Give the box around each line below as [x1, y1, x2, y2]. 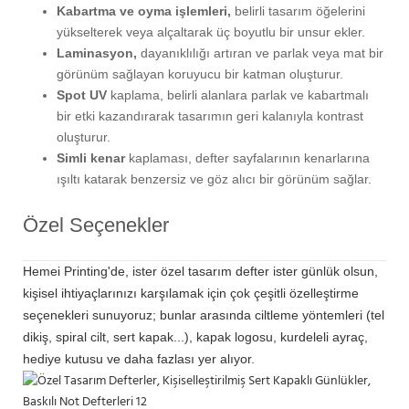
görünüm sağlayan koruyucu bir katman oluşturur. [56, 66, 343, 81]
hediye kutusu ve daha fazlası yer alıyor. [23, 351, 255, 366]
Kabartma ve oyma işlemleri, [56, 3, 231, 18]
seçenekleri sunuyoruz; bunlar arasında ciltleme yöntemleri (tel [23, 307, 384, 322]
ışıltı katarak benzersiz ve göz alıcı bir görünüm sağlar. [56, 171, 372, 186]
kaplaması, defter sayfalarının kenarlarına [124, 150, 370, 165]
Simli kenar [56, 150, 125, 165]
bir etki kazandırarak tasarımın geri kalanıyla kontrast [56, 108, 363, 123]
